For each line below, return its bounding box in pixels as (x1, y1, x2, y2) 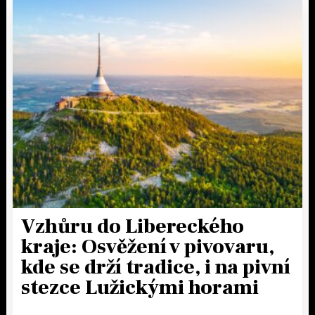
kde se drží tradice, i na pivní (21, 253, 290, 281)
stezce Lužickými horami (21, 274, 259, 301)
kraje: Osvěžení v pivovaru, (21, 233, 274, 260)
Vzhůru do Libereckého (21, 212, 244, 240)
